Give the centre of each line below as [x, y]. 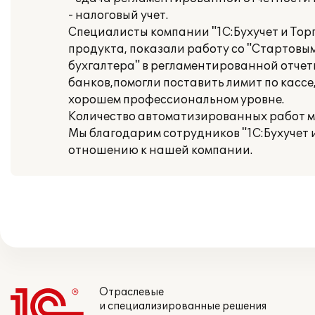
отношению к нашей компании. [160, 150]
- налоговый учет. [118, 15]
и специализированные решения [183, 306]
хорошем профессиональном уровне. [176, 100]
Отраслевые [131, 292]
